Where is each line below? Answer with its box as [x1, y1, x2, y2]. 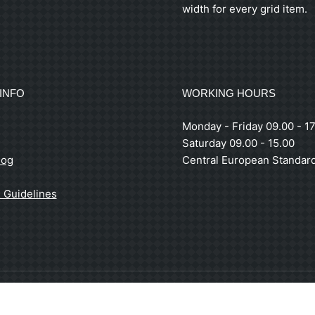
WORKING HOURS [182, 87, 276, 100]
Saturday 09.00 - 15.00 [182, 136, 295, 150]
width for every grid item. [182, 2, 307, 16]
